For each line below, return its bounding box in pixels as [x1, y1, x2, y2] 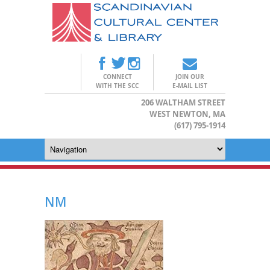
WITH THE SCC [96, 81, 139, 90]
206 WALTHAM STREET [141, 96, 225, 108]
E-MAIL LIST [172, 81, 207, 90]
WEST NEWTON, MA [149, 108, 225, 119]
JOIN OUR [175, 72, 204, 81]
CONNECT [102, 72, 132, 81]
